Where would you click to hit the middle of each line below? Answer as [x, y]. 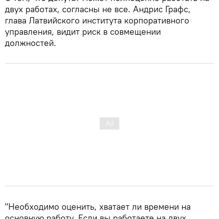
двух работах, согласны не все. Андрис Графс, [98, 9]
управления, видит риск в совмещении [83, 31]
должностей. [31, 43]
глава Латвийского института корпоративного [97, 20]
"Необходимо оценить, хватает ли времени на [98, 206]
